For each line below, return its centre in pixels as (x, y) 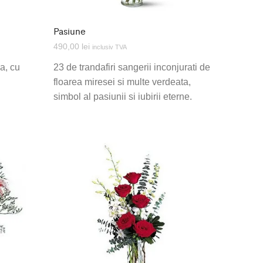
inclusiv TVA (109, 47)
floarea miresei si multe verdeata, (122, 82)
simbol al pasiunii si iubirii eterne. (122, 96)
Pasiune (69, 31)
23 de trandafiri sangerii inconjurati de (131, 67)
